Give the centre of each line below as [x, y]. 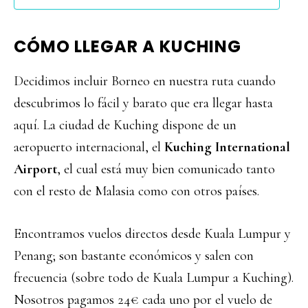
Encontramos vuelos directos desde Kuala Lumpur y [152, 234]
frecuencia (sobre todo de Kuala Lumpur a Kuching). [154, 278]
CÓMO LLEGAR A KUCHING [128, 46]
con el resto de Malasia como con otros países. [136, 191]
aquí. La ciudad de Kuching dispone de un [125, 125]
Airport [35, 169]
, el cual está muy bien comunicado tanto [166, 169]
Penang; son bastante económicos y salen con [134, 256]
